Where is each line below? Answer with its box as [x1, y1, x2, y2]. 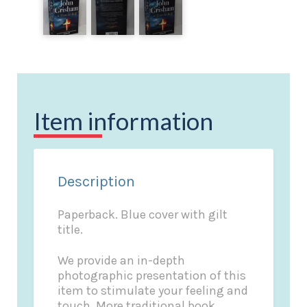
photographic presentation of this [58, 268, 247, 284]
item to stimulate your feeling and [58, 283, 249, 299]
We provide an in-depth [58, 253, 186, 269]
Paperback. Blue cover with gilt [58, 206, 228, 222]
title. [58, 221, 84, 237]
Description [58, 172, 136, 191]
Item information [33, 106, 213, 135]
